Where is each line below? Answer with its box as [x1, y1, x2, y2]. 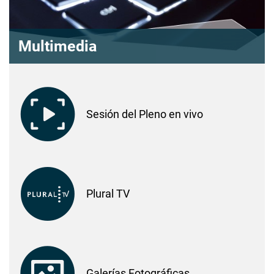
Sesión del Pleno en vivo [86, 107, 203, 120]
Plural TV [86, 187, 130, 200]
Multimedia [18, 37, 97, 55]
